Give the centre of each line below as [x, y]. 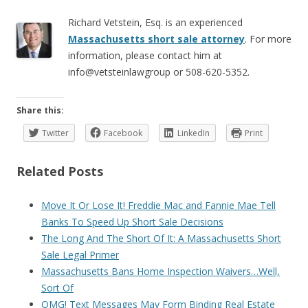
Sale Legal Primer [80, 255]
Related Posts [60, 171]
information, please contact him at [145, 55]
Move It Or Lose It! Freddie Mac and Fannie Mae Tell [158, 205]
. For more [268, 39]
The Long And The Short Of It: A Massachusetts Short [161, 238]
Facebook [123, 133]
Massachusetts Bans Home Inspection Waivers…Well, [161, 271]
